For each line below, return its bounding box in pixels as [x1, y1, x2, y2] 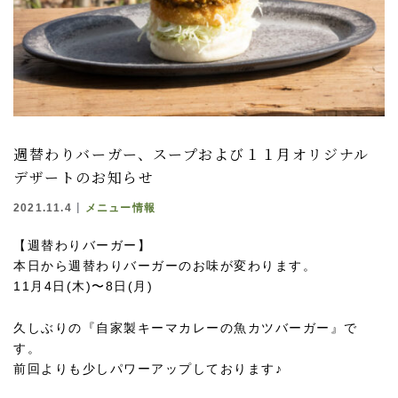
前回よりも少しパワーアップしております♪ [13, 361, 283, 376]
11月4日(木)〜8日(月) [13, 278, 153, 293]
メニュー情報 [84, 201, 156, 214]
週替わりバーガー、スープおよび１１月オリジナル [13, 147, 370, 164]
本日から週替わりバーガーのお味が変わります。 [13, 258, 316, 273]
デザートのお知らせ [13, 170, 155, 187]
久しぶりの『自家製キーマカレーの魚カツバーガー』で [13, 320, 358, 335]
